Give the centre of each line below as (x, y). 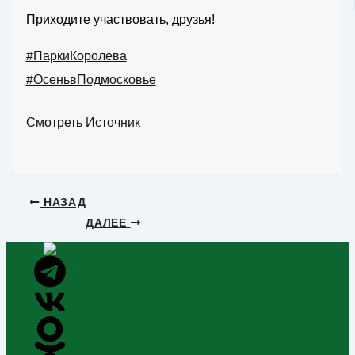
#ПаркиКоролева (76, 55)
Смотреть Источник (83, 122)
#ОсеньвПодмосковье (91, 79)
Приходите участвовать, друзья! (120, 19)
